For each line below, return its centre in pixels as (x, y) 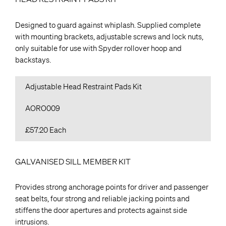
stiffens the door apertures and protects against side (101, 211)
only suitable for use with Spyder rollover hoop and (98, 48)
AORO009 (43, 108)
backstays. (33, 60)
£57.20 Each (46, 130)
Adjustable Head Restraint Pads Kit (83, 87)
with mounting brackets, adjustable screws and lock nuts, (109, 37)
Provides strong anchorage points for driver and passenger (112, 187)
